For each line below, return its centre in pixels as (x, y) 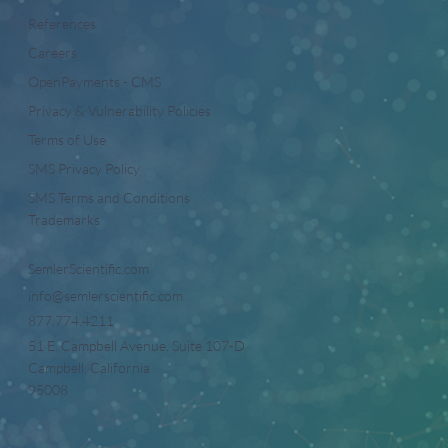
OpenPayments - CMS (94, 82)
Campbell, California (89, 368)
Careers (52, 53)
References (62, 24)
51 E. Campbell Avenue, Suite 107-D (136, 346)
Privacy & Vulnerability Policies (119, 111)
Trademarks (64, 220)
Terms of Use (67, 140)
